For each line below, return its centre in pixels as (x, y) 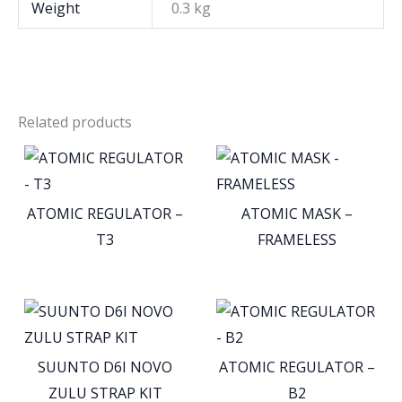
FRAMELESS (297, 239)
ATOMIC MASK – (297, 213)
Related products (75, 122)
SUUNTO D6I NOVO (105, 367)
